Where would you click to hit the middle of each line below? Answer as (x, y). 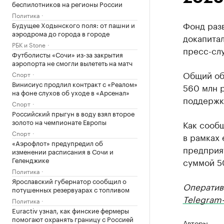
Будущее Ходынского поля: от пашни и (73, 24)
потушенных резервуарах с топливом (71, 189)
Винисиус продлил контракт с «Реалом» (75, 83)
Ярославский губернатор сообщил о (69, 180)
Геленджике (30, 159)
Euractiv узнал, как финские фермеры (70, 210)
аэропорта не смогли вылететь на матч (72, 62)
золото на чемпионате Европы (59, 121)
